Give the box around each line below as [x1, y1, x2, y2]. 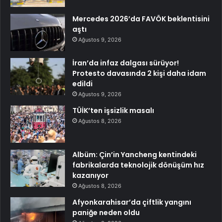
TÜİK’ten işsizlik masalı [72, 106, 154, 116]
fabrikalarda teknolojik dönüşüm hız [72, 160, 204, 170]
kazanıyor [72, 170, 109, 181]
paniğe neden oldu [72, 208, 140, 218]
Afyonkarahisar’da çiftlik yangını [72, 197, 191, 208]
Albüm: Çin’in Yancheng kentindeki [72, 150, 197, 160]
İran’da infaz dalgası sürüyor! [72, 58, 179, 68]
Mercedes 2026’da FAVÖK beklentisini [72, 14, 210, 24]
